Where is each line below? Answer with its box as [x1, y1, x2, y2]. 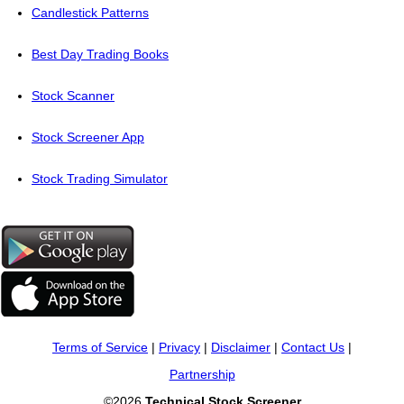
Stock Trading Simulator [32, 171, 168, 187]
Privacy [159, 340, 200, 355]
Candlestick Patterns [32, 5, 149, 21]
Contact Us [281, 340, 344, 355]
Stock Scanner [32, 88, 115, 104]
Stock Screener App [32, 130, 144, 145]
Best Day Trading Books [32, 47, 169, 62]
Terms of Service [52, 340, 148, 355]
